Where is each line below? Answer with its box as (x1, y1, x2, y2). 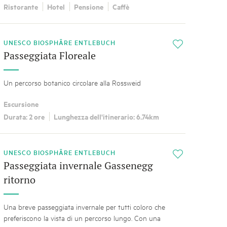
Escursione (3, 98, 39, 109)
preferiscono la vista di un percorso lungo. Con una (3, 212, 161, 222)
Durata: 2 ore (3, 110, 45, 122)
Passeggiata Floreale (3, 48, 96, 62)
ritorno (3, 172, 35, 186)
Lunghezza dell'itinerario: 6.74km (53, 110, 159, 122)
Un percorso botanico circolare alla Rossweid (3, 77, 141, 87)
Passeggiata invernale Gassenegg (3, 158, 153, 172)
